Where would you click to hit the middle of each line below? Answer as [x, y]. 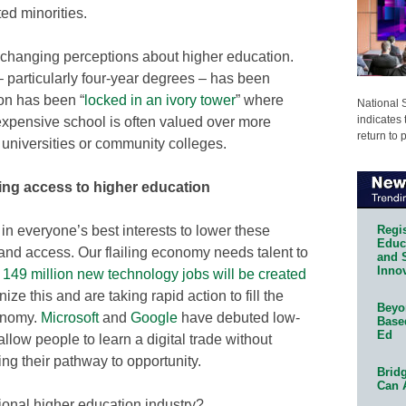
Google [154, 317]
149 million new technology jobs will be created [155, 274]
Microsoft [70, 317]
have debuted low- [239, 317]
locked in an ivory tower [160, 100]
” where [260, 100]
